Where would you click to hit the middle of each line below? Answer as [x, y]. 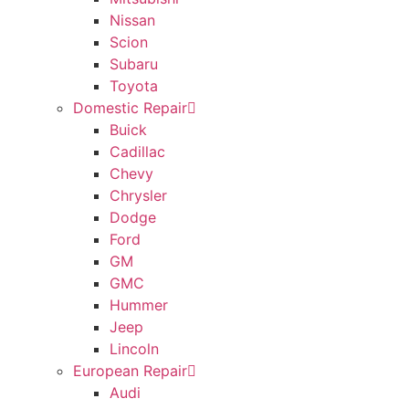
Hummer [139, 305]
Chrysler [138, 196]
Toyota [134, 86]
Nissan [132, 21]
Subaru [134, 64]
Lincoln [134, 349]
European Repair [130, 371]
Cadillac [137, 152]
